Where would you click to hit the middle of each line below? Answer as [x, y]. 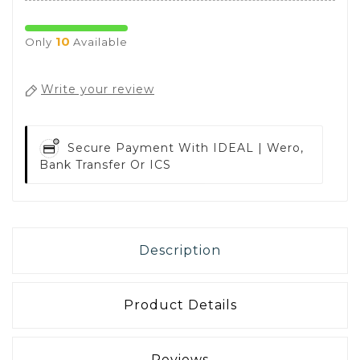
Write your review [98, 90]
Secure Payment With [140, 148]
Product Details [180, 305]
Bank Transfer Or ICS [105, 165]
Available [99, 42]
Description [180, 251]
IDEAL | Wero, [258, 148]
